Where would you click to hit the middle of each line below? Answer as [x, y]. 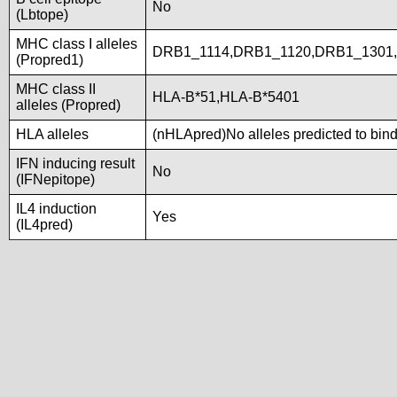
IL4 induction [56, 209]
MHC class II [56, 89]
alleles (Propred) [68, 105]
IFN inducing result [75, 163]
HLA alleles [52, 134]
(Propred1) [50, 60]
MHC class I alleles [77, 44]
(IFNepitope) [55, 179]
